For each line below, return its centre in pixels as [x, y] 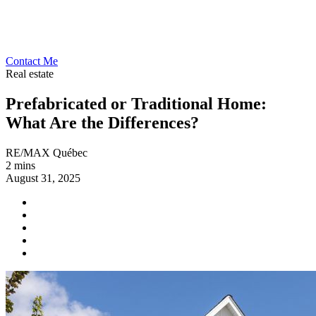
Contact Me [32, 61]
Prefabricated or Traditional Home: [136, 103]
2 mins [20, 165]
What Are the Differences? [102, 122]
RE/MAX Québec [47, 152]
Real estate [30, 74]
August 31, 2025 [43, 178]
